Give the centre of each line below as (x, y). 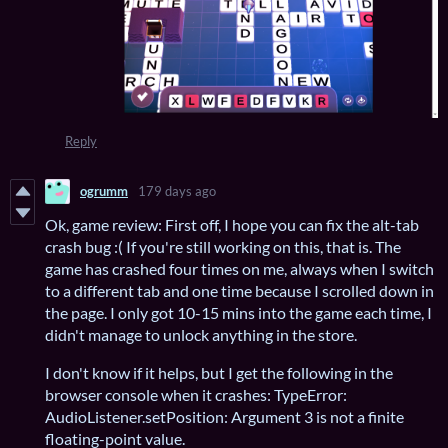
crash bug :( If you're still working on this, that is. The (223, 246)
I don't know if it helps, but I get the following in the (219, 372)
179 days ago (177, 191)
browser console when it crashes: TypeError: (196, 394)
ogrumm (104, 191)
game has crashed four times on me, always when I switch (239, 268)
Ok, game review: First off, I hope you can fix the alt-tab (232, 224)
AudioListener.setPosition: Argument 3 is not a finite (224, 416)
